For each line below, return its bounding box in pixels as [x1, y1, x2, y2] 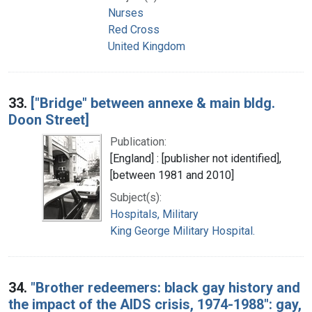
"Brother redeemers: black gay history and [31, 279, 300, 296]
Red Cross [108, 22, 159, 36]
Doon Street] [8, 111, 89, 128]
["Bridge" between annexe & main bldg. [31, 94, 275, 111]
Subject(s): [110, 190, 162, 204]
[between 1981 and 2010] [110, 168, 234, 182]
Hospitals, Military [110, 207, 198, 221]
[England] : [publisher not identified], [110, 151, 281, 165]
